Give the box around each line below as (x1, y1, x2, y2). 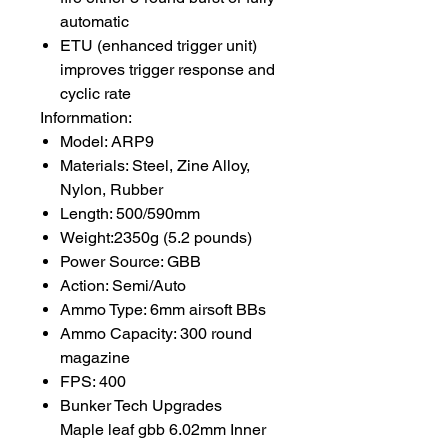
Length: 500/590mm (60, 203, 200, 223)
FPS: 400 (60, 371, 126, 391)
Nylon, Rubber (60, 179, 163, 199)
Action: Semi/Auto (60, 275, 186, 295)
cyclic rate (60, 83, 131, 103)
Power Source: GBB (60, 251, 201, 271)
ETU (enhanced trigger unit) (60, 35, 257, 55)
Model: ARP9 (60, 131, 154, 151)
